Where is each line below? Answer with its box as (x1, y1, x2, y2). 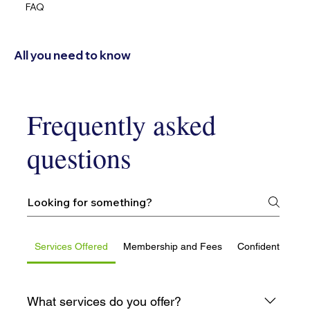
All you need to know (14, 47, 131, 62)
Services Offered (35, 241, 108, 253)
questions (27, 139, 132, 176)
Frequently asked (27, 106, 217, 143)
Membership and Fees (122, 241, 222, 253)
